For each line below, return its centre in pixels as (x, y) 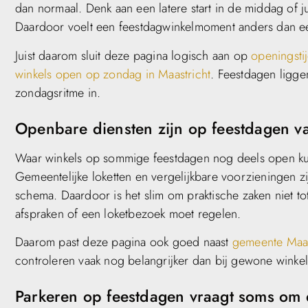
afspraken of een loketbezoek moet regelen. (128, 213)
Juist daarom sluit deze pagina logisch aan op (133, 55)
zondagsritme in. (58, 92)
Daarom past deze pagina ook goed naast (124, 242)
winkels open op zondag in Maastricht (113, 74)
